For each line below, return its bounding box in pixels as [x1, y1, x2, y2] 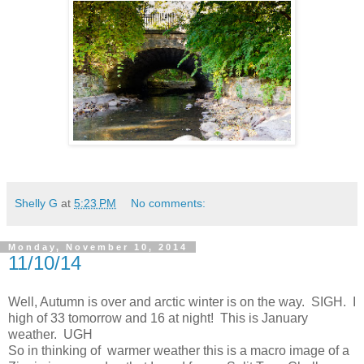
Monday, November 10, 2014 [8, 242, 188, 252]
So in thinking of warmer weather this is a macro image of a [8, 343, 349, 357]
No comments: [131, 197, 206, 210]
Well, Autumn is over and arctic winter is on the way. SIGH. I [8, 294, 356, 309]
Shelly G [15, 197, 58, 210]
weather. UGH [8, 327, 93, 341]
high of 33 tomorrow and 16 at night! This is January [8, 310, 308, 325]
